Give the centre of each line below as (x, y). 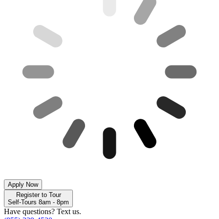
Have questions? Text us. (43, 212)
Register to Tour (38, 195)
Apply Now (23, 185)
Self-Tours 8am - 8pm (38, 202)
